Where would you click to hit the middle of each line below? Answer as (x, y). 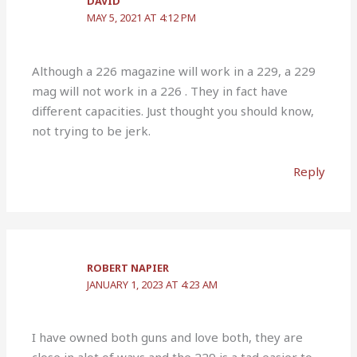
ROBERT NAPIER (128, 267)
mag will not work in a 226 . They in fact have (160, 90)
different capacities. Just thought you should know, (173, 110)
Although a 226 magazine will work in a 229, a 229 (174, 71)
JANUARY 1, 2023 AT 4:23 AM (153, 284)
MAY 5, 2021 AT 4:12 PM (142, 18)
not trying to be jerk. (92, 130)
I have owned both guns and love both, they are (168, 337)
